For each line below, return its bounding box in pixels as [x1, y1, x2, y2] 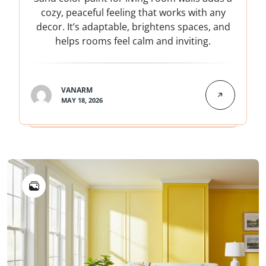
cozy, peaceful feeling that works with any [40, 6, 226, 20]
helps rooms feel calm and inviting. [55, 34, 211, 48]
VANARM [61, 85, 93, 96]
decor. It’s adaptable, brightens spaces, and [36, 20, 230, 34]
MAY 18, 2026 [61, 96, 103, 105]
